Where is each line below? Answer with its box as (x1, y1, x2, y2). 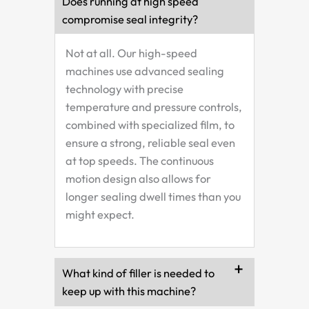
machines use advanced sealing (66, 63, 224, 78)
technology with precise (66, 81, 183, 96)
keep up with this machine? (62, 284, 196, 299)
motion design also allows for (66, 171, 211, 186)
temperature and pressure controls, (66, 99, 242, 114)
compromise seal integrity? (62, 12, 198, 26)
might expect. (66, 207, 134, 221)
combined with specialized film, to (66, 117, 235, 132)
